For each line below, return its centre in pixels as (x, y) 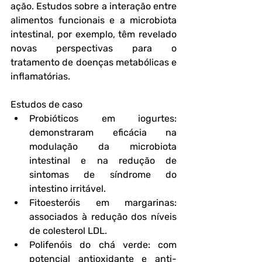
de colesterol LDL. (68, 231)
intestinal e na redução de (103, 161)
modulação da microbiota (103, 146)
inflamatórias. (40, 76)
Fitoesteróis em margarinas (102, 203)
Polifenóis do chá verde (89, 245)
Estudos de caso (46, 104)
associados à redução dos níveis (103, 217)
